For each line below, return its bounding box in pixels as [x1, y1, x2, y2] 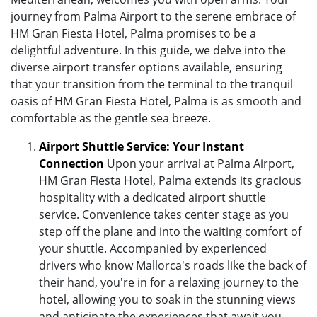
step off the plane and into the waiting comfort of [39, 223, 301, 239]
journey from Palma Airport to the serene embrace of [11, 8, 296, 24]
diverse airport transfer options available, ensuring [11, 59, 282, 75]
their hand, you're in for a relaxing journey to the [39, 274, 299, 290]
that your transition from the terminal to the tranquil [11, 76, 293, 92]
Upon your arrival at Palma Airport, [104, 155, 294, 171]
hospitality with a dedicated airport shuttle [39, 189, 266, 205]
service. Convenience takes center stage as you [39, 206, 289, 222]
